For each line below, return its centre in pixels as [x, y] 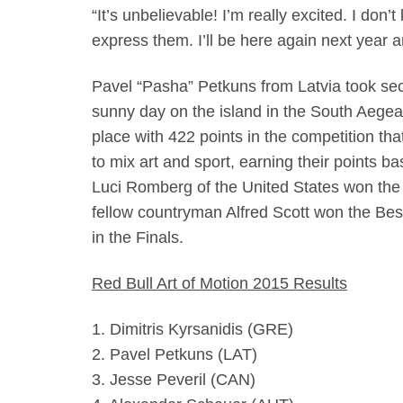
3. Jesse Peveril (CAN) [174, 379]
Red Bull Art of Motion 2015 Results [219, 283]
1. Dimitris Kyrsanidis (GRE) [193, 329]
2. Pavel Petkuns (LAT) [175, 354]
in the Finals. [138, 237]
